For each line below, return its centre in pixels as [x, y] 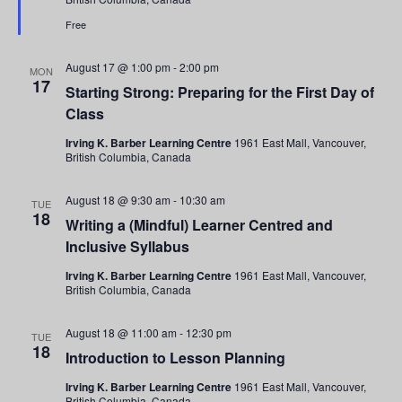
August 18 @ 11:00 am [122, 332]
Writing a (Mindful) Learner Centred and [200, 224]
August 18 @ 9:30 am [118, 199]
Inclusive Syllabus [128, 246]
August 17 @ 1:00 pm [118, 66]
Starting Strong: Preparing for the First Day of [220, 92]
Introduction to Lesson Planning [176, 357]
